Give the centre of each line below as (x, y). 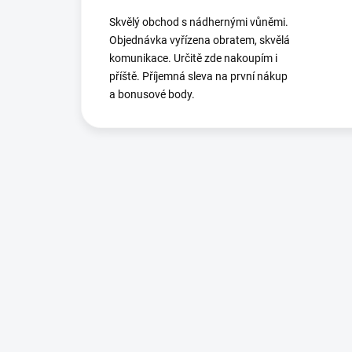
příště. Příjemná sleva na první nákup (198, 77)
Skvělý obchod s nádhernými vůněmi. (199, 22)
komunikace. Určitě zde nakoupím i (193, 59)
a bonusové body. (152, 95)
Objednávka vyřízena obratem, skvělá (200, 40)
